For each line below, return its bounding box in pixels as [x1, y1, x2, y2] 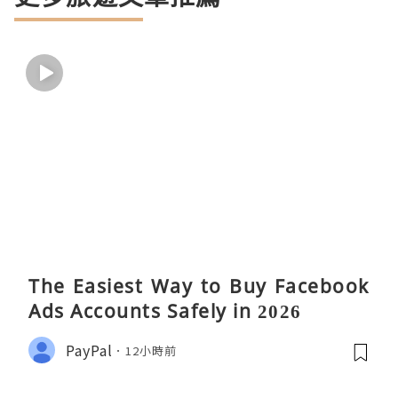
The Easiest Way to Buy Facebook [28, 274, 370, 299]
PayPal [66, 338, 113, 361]
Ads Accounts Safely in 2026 [28, 298, 302, 324]
